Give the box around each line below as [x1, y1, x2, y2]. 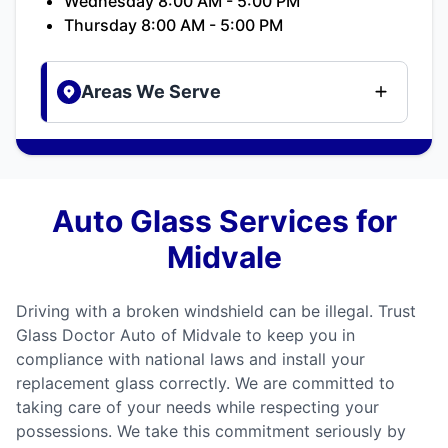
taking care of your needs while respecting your [16, 396, 379, 417]
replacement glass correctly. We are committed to [16, 372, 395, 393]
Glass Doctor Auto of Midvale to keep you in [16, 324, 355, 345]
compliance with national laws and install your [16, 348, 365, 369]
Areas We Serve [81, 80, 221, 102]
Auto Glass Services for [51, 202, 397, 239]
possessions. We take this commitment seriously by [16, 420, 406, 441]
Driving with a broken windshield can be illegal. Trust [16, 300, 416, 321]
